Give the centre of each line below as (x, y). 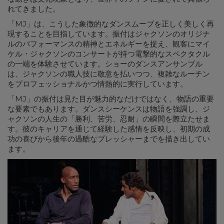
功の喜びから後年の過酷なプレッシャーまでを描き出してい (109, 139)
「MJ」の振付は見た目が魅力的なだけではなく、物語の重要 (111, 99)
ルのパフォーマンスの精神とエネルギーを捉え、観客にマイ (109, 44)
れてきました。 (34, 9)
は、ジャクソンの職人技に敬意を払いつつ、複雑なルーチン (109, 74)
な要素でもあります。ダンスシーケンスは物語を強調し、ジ (109, 109)
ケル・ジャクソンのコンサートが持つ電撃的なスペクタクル (109, 54)
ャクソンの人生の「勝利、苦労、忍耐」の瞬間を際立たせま (109, 119)
